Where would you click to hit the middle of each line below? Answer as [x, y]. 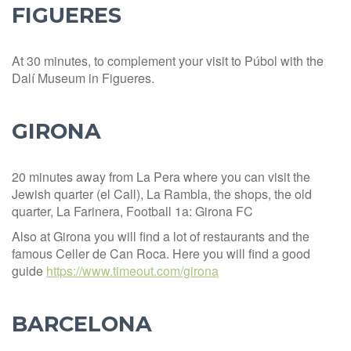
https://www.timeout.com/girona [132, 270]
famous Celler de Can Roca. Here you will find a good [161, 253]
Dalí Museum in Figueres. [83, 78]
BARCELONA [82, 324]
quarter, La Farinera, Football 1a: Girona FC [132, 211]
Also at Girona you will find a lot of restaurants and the [161, 236]
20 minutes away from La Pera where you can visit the [161, 176]
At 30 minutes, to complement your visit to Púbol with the [168, 60]
